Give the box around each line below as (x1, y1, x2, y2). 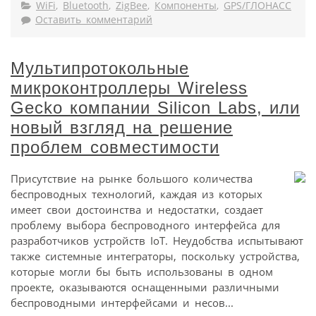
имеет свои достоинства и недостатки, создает (11, 202, 263, 217)
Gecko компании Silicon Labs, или (11, 98, 300, 118)
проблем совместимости (11, 138, 219, 157)
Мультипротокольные (11, 59, 189, 78)
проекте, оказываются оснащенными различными (11, 280, 279, 295)
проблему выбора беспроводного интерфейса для (11, 218, 280, 233)
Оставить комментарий (35, 13, 152, 27)
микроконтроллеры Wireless (11, 78, 248, 98)
